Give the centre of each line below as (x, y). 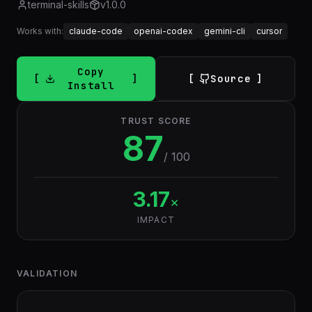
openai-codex (163, 31)
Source (231, 79)
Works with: (40, 31)
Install (91, 86)
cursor (269, 31)
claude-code (96, 31)
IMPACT (156, 220)
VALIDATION (47, 273)
